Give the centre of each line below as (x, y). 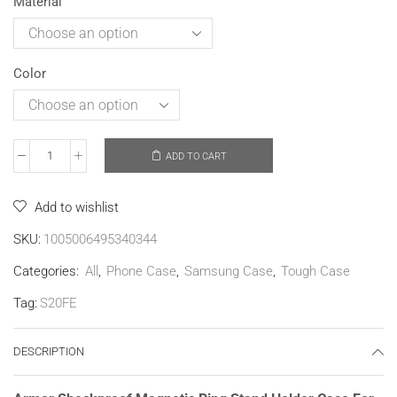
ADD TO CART (196, 156)
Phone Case (141, 272)
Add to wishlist (77, 208)
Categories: (48, 272)
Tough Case (315, 272)
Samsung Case (229, 272)
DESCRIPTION (49, 352)
